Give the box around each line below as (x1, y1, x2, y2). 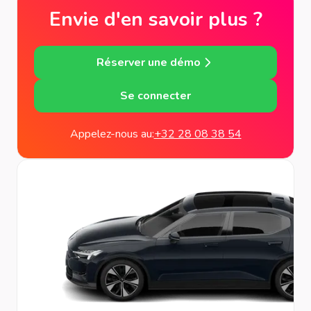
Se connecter (120, 88, 191, 103)
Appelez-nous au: (69, 126, 154, 142)
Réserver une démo (96, 55, 201, 70)
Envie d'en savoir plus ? (49, 6, 262, 33)
